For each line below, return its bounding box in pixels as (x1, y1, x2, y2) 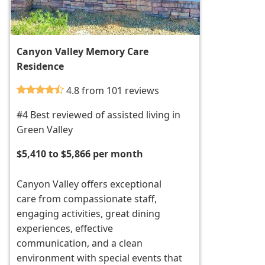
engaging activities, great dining (17, 207, 161, 221)
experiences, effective (17, 222, 114, 235)
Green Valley (17, 123, 73, 137)
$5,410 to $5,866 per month (17, 147, 144, 161)
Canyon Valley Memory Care (17, 45, 149, 59)
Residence (17, 60, 64, 73)
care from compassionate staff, (17, 192, 157, 206)
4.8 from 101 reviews (66, 84, 160, 98)
